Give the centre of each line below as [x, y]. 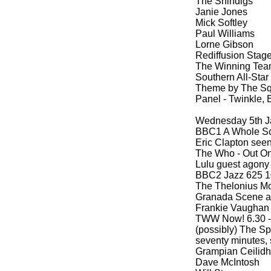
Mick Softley [221, 23]
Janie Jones [221, 12]
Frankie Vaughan [232, 208]
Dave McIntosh [227, 262]
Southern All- [223, 77]
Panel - [211, 99]
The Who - [218, 153]
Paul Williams [225, 34]
